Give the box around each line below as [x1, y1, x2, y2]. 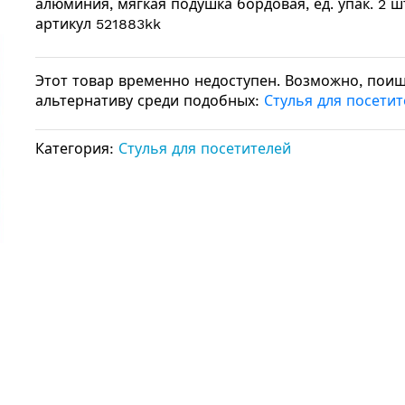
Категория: [35, 140, 118, 157]
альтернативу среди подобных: [35, 92, 264, 109]
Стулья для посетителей [118, 140, 291, 157]
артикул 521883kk [35, 15, 161, 33]
